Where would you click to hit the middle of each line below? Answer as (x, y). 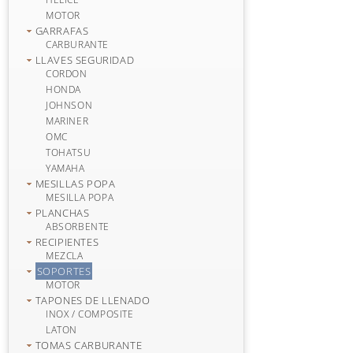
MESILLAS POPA (75, 184)
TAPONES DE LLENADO (93, 300)
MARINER (67, 121)
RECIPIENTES (67, 242)
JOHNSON (69, 105)
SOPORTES (64, 271)
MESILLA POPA (80, 197)
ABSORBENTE (78, 227)
